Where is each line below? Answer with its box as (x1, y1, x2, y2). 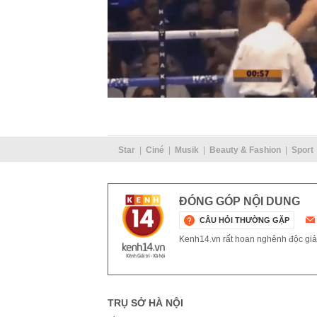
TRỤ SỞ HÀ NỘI (108, 296, 183, 309)
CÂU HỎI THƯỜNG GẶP (200, 215, 289, 224)
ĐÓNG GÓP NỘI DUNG (179, 195, 300, 207)
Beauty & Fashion (209, 144, 281, 155)
